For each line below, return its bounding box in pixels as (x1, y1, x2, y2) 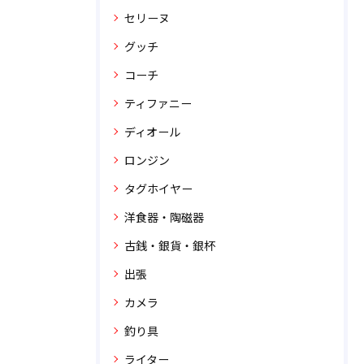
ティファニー (124, 95, 192, 111)
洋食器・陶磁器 (124, 209, 204, 225)
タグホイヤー (124, 180, 193, 197)
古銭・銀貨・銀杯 (124, 237, 215, 253)
